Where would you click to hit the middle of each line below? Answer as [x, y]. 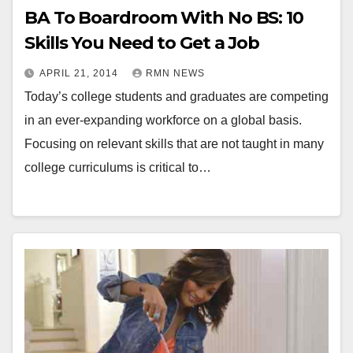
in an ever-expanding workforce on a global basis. [163, 121]
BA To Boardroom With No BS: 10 [164, 18]
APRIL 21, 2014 [80, 74]
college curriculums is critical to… [118, 168]
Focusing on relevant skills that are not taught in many [174, 144]
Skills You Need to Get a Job [142, 43]
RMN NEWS [175, 74]
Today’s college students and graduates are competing [176, 97]
